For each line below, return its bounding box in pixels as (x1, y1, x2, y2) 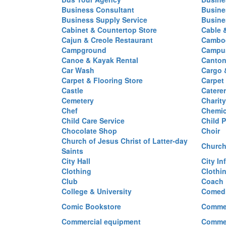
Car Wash (62, 65, 94, 75)
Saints (62, 146, 83, 156)
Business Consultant (62, 5, 134, 15)
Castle (62, 85, 83, 95)
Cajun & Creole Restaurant (62, 35, 153, 45)
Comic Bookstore (62, 201, 121, 211)
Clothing (62, 166, 91, 176)
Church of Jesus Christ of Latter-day (62, 136, 188, 146)
